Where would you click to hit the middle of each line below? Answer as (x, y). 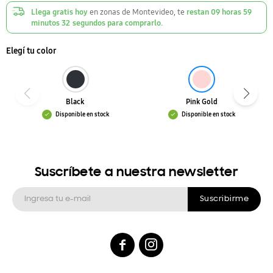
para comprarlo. (135, 23)
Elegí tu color (31, 51)
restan (199, 12)
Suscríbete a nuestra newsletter (136, 173)
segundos (89, 23)
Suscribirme (224, 199)
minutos (46, 23)
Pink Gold (201, 102)
